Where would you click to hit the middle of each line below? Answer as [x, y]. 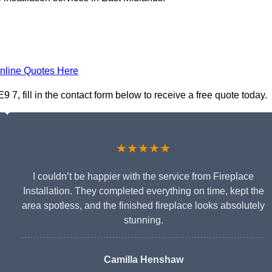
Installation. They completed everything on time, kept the [143, 191]
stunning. [143, 220]
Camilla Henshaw [143, 260]
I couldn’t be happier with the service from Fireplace [143, 177]
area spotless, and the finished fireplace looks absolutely [143, 206]
